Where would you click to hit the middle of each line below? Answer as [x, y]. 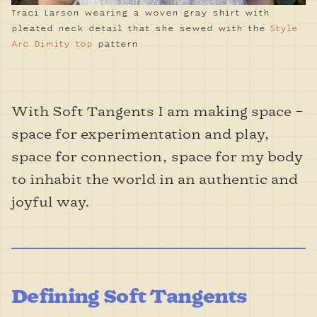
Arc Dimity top [52, 44]
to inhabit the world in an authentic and [155, 179]
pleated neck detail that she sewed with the [141, 28]
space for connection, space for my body [157, 157]
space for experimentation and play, [140, 134]
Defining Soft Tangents [129, 296]
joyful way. [51, 202]
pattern [115, 44]
